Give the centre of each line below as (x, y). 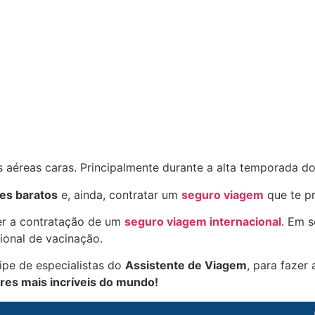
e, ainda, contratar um (118, 194)
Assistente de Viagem (186, 265)
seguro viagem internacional (203, 221)
